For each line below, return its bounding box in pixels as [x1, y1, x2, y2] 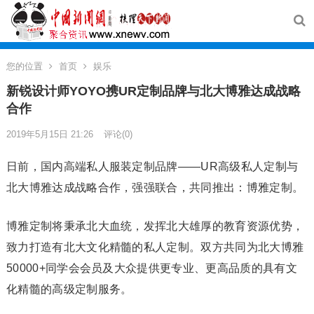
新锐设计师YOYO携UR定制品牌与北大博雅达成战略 [6, 84, 301, 98]
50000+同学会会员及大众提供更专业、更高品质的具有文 [6, 262, 297, 274]
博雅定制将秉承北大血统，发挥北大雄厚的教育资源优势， [6, 220, 304, 232]
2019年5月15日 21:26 [6, 129, 93, 139]
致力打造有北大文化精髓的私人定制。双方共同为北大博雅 [6, 241, 304, 253]
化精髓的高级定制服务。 [6, 283, 132, 295]
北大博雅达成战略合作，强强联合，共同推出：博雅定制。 [6, 182, 304, 193]
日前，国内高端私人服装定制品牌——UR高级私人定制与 [6, 161, 299, 172]
